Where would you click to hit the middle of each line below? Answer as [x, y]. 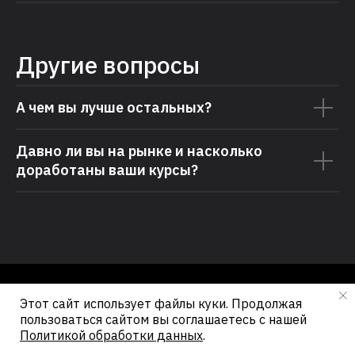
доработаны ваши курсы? [107, 170]
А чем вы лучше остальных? [114, 108]
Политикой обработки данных [111, 335]
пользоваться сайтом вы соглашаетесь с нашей [163, 319]
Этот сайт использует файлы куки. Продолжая [161, 303]
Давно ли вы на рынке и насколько [139, 151]
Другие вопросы [108, 65]
